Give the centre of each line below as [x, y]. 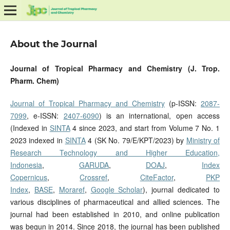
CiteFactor [157, 177]
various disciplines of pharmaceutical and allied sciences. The [115, 202]
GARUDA [94, 165]
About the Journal [53, 44]
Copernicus [28, 177]
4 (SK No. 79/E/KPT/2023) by [136, 140]
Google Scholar [117, 190]
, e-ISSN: [45, 116]
